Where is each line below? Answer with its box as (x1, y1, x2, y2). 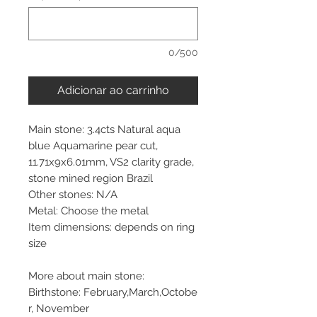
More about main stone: (28, 269, 144, 282)
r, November (28, 301, 89, 315)
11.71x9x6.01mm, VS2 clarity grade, (28, 155, 194, 168)
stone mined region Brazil (28, 171, 153, 185)
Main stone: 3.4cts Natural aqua (28, 122, 180, 136)
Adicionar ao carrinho (57, 83, 169, 97)
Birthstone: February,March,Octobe (28, 285, 197, 299)
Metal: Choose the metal (28, 204, 149, 217)
